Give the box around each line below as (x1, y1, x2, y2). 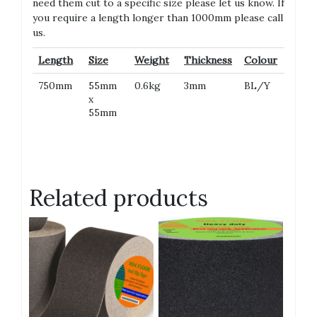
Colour (244, 54, 277, 67)
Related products (29, 183, 208, 213)
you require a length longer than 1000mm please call (33, 11, 283, 25)
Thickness (184, 54, 232, 67)
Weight (134, 54, 169, 67)
